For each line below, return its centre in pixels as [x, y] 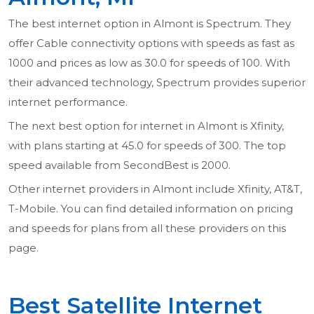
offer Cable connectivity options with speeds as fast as [151, 43]
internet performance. [68, 102]
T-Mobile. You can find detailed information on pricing [151, 209]
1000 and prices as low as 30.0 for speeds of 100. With [149, 63]
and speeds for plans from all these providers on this [147, 228]
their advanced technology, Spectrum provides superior [157, 83]
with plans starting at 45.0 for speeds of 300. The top [147, 146]
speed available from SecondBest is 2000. [120, 165]
